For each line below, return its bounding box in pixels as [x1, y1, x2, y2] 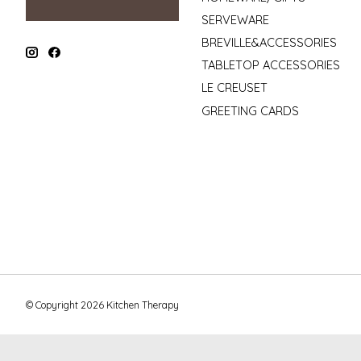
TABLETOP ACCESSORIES [201, 57, 340, 73]
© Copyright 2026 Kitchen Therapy [26, 298, 179, 311]
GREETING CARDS [201, 102, 299, 118]
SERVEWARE [201, 11, 269, 27]
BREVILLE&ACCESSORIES [201, 35, 337, 51]
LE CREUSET [201, 80, 268, 96]
